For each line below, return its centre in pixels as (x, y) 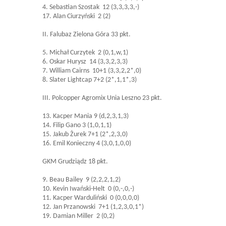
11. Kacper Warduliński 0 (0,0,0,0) (91, 198)
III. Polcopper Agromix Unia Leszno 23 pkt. (102, 98)
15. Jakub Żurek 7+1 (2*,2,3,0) (85, 135)
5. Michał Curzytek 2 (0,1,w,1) (85, 53)
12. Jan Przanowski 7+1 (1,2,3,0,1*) (93, 207)
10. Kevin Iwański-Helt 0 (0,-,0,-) (88, 189)
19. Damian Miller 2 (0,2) (78, 216)
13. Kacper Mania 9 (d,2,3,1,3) (86, 117)
